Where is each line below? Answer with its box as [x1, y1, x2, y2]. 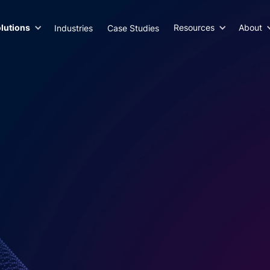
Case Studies [107, 22, 159, 33]
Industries [54, 22, 93, 33]
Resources [173, 22, 215, 33]
